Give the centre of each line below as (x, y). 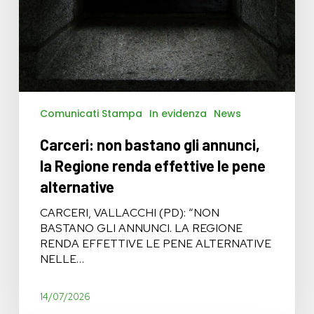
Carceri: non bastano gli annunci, (150, 145)
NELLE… (62, 259)
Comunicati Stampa (91, 114)
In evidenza (178, 114)
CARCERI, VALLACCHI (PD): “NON (129, 213)
